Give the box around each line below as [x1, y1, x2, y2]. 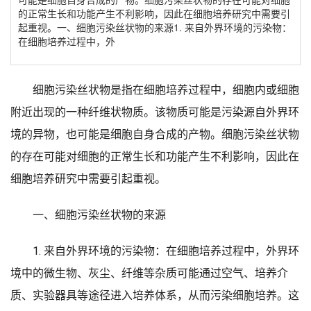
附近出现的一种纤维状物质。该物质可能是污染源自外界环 [10, 106, 299, 119]
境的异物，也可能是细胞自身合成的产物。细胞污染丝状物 [10, 128, 299, 141]
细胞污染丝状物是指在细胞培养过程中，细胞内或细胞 [33, 83, 299, 96]
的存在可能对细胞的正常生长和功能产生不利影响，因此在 [10, 150, 299, 163]
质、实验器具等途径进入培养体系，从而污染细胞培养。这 [10, 289, 299, 302]
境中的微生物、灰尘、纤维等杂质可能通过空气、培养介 [10, 267, 288, 280]
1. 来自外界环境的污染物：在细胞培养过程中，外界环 [33, 244, 299, 258]
